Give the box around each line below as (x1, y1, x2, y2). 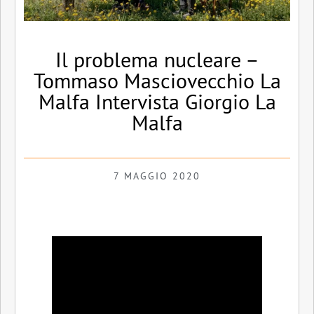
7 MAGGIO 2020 (114, 169, 200, 182)
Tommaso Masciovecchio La (33, 66, 281, 94)
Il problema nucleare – (55, 45, 259, 73)
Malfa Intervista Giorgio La (38, 87, 276, 115)
